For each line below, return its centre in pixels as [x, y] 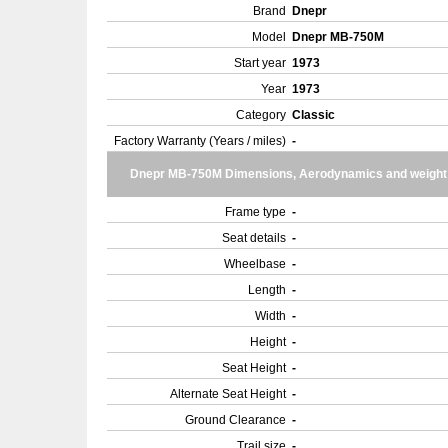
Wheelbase [255, 264]
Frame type [255, 212]
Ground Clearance [235, 420]
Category [261, 115]
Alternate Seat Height [228, 394]
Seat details [254, 238]
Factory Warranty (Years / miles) [200, 141]
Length [267, 290]
